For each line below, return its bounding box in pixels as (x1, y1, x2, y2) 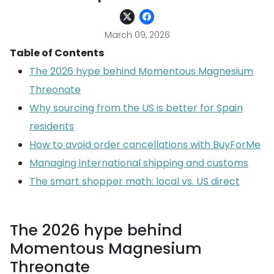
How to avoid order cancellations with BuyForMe (29, 138, 261, 152)
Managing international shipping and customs (29, 156, 248, 170)
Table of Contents (10, 46, 104, 60)
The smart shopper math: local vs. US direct (29, 174, 240, 188)
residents (29, 119, 74, 133)
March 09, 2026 (104, 29, 170, 41)
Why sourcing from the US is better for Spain (29, 101, 243, 115)
